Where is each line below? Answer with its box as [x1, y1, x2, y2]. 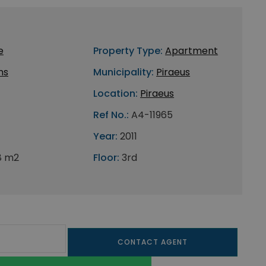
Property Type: [93, 44, 163, 58]
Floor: [93, 151, 120, 164]
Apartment [165, 44, 218, 58]
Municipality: [93, 65, 154, 79]
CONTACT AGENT [117, 237, 188, 247]
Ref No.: [93, 108, 129, 122]
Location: [93, 87, 138, 100]
